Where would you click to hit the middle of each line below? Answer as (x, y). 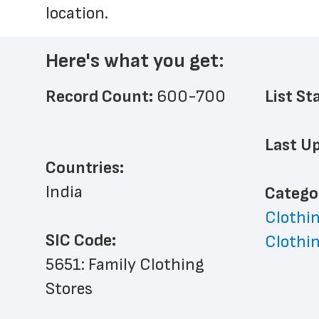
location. (77, 13)
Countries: (85, 168)
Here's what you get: (135, 61)
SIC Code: (81, 240)
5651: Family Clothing (125, 265)
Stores (69, 289)
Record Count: (101, 96)
